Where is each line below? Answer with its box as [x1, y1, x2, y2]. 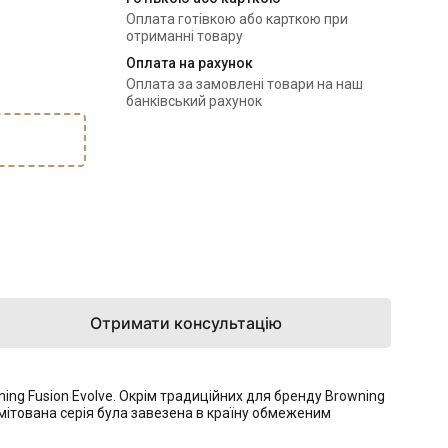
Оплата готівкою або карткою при [126, 11, 348, 27]
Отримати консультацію [89, 313, 282, 333]
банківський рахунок [126, 93, 262, 109]
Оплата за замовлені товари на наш [126, 76, 363, 92]
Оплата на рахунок [126, 55, 253, 71]
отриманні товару [126, 28, 243, 44]
